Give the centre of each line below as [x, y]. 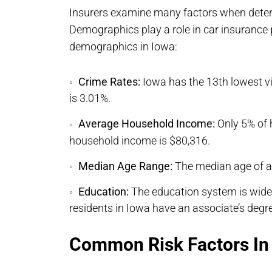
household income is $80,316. [140, 140]
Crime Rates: [109, 82]
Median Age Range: [125, 166]
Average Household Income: [147, 124]
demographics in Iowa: [123, 46]
